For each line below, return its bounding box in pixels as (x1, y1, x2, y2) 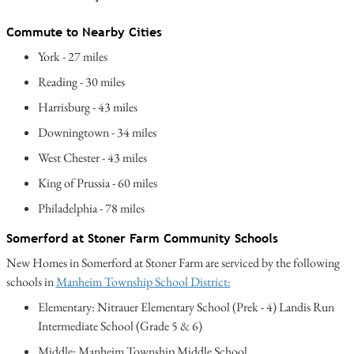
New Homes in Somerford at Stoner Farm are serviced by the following (6, 254, 340, 272)
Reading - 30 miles (37, 73, 125, 91)
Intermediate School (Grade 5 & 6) (37, 318, 202, 335)
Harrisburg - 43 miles (37, 99, 137, 116)
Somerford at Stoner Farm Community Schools (6, 231, 278, 247)
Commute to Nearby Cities (6, 24, 162, 40)
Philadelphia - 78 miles (37, 200, 145, 217)
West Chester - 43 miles (37, 149, 147, 167)
